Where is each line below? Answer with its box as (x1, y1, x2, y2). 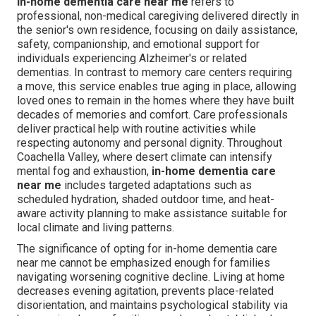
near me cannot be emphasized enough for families (17, 256, 270, 270)
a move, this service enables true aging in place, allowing (17, 80, 296, 94)
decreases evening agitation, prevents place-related (17, 284, 274, 298)
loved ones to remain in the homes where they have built (17, 94, 294, 108)
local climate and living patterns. (17, 221, 174, 235)
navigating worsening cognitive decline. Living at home (17, 270, 285, 284)
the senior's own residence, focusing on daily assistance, (17, 23, 298, 37)
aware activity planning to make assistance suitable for (17, 207, 287, 221)
